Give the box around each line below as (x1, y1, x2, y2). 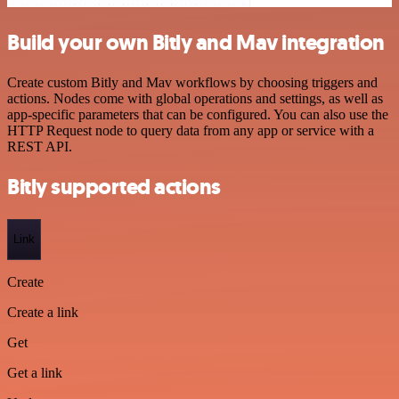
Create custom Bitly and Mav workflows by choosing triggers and (7, 75, 378, 91)
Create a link (7, 304, 78, 320)
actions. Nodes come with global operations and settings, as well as (7, 91, 383, 107)
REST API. (7, 139, 72, 155)
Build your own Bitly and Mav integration (7, 28, 385, 58)
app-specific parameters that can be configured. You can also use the (7, 107, 388, 123)
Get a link (7, 364, 62, 380)
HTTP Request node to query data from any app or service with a (7, 123, 374, 139)
